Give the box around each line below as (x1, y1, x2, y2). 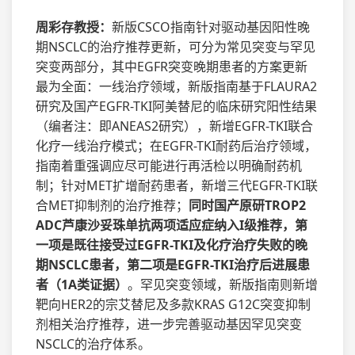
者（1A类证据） (36, 276, 128, 294)
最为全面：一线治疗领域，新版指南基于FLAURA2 (36, 78, 317, 96)
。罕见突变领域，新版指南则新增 (128, 276, 318, 294)
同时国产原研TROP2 (189, 197, 306, 215)
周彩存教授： (36, 18, 112, 36)
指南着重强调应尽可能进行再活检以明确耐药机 (36, 157, 302, 175)
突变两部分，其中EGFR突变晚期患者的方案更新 (36, 58, 307, 76)
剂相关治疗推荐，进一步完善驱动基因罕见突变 (36, 315, 302, 334)
